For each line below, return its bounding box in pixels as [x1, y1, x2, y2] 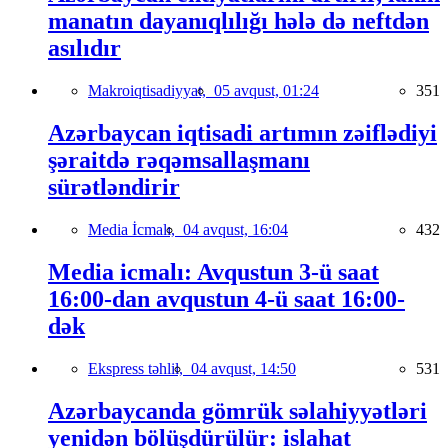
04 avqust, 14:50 [191, 359, 296, 377]
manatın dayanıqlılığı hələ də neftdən [48, 8, 429, 35]
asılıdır [48, 35, 121, 62]
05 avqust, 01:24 [214, 82, 319, 100]
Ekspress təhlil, [88, 359, 191, 377]
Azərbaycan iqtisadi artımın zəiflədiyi [48, 119, 437, 146]
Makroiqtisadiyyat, [88, 82, 214, 100]
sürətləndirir [48, 173, 180, 200]
